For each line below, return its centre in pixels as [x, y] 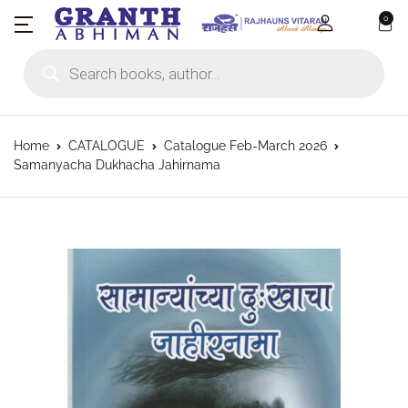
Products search [78, 55]
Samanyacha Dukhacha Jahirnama [117, 164]
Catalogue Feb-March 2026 [245, 145]
